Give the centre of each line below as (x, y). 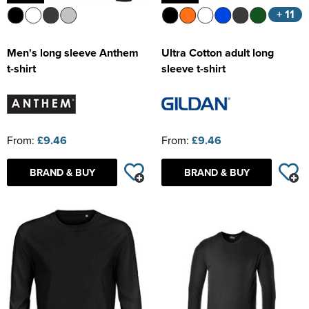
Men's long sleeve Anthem (73, 53)
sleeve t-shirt (193, 69)
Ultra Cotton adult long (218, 53)
